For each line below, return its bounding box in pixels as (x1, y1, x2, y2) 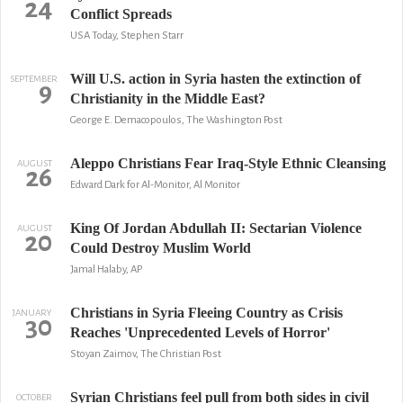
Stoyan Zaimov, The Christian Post (69, 348, 221, 360)
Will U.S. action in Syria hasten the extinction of (69, 71, 361, 86)
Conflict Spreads (69, 6, 172, 22)
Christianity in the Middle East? (69, 91, 265, 106)
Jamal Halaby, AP (69, 264, 142, 275)
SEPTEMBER (10, 74, 58, 84)
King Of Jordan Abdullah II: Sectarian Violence (69, 220, 362, 236)
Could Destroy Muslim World (69, 240, 251, 255)
